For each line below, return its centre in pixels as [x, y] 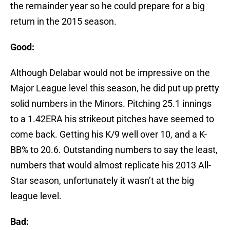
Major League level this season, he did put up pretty [115, 88]
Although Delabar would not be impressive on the [110, 73]
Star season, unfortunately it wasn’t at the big [102, 181]
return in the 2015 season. [63, 22]
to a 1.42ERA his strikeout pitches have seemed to [112, 119]
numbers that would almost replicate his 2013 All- [111, 165]
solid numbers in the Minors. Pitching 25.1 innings [111, 104]
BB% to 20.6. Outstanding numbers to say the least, [114, 150]
